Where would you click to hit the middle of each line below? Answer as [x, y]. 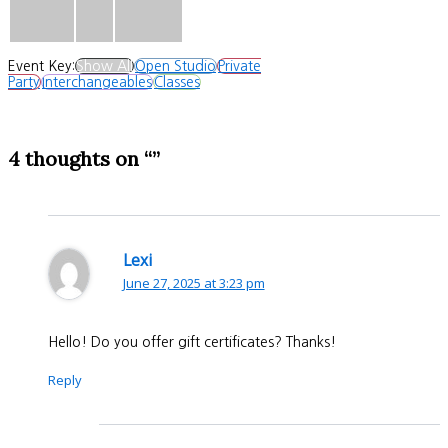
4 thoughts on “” [84, 158]
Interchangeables [97, 81]
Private [239, 65]
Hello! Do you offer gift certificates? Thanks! [192, 341]
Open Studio [175, 65]
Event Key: [41, 65]
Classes [177, 81]
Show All [104, 65]
